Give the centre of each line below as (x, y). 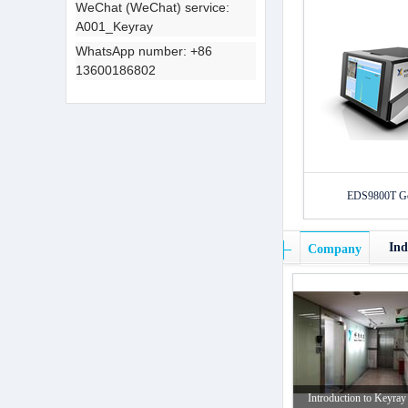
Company (335, 249)
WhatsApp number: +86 (144, 51)
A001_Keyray (114, 26)
